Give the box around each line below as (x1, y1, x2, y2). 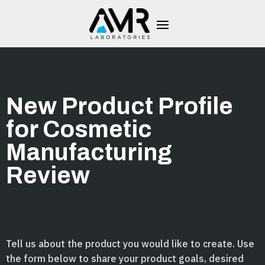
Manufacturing (6, 140, 172, 165)
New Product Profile (6, 93, 233, 119)
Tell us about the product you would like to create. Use (6, 238, 254, 250)
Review (6, 163, 90, 188)
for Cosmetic (6, 117, 152, 142)
